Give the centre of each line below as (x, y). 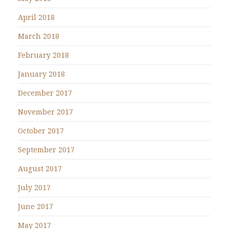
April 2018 (36, 17)
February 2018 (43, 55)
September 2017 (46, 149)
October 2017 (41, 130)
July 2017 (34, 187)
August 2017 (40, 168)
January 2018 (41, 74)
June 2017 (36, 206)
